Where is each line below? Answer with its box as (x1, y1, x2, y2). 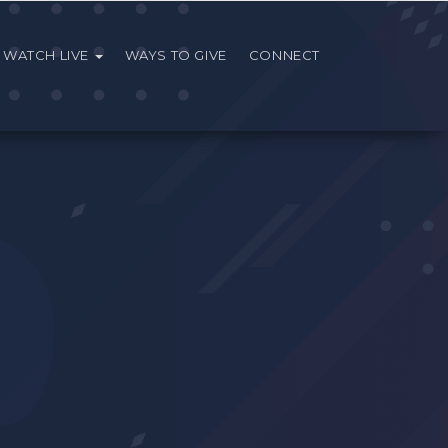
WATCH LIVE (2, 47, 93, 63)
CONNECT (248, 47, 320, 63)
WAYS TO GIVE (124, 47, 227, 63)
